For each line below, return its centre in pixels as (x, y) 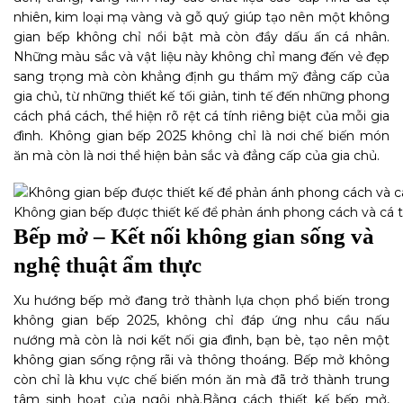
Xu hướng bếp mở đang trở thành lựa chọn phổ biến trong (201, 301)
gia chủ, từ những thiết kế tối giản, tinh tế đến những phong (201, 97)
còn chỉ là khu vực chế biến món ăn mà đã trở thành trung (201, 380)
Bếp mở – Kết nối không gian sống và (194, 236)
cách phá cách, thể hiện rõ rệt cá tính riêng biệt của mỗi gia (201, 116)
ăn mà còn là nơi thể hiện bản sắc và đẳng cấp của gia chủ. (197, 156)
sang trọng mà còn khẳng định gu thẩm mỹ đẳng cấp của (201, 77)
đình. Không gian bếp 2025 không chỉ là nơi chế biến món (201, 136)
